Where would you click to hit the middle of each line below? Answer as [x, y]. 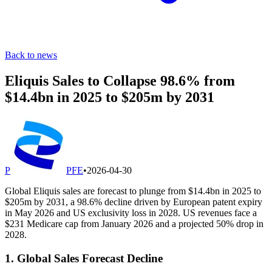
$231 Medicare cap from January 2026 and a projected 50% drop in [134, 223]
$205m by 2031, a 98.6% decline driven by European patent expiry [134, 202]
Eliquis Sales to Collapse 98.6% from [120, 80]
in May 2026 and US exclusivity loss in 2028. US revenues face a [131, 212]
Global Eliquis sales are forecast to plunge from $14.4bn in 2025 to [133, 191]
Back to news [31, 55]
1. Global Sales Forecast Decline [84, 258]
